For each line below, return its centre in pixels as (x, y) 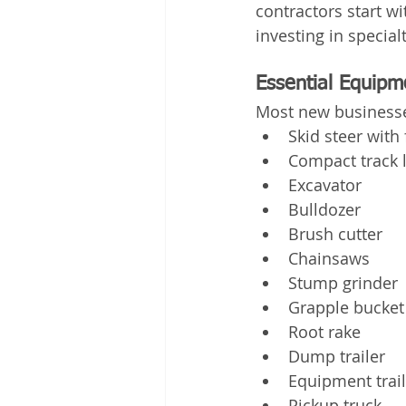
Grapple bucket (346, 307)
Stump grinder (343, 282)
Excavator (325, 184)
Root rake (324, 331)
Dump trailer (337, 356)
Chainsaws (329, 258)
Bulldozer (324, 209)
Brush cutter (335, 233)
